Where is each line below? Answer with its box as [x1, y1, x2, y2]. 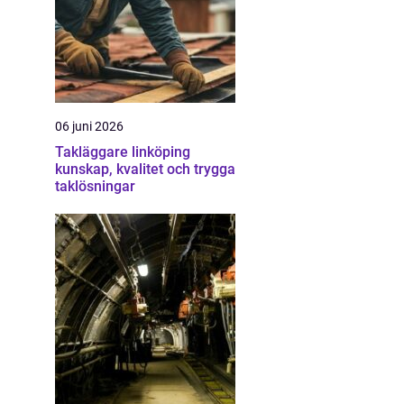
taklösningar [55, 178, 135, 195]
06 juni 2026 [55, 119, 124, 133]
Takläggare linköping [55, 143, 190, 161]
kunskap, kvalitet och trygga [55, 161, 235, 178]
